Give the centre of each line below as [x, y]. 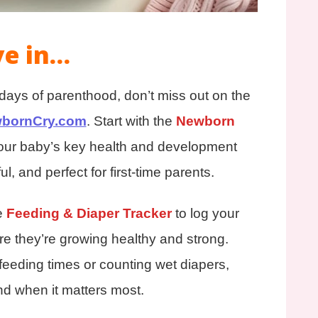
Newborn [205, 121]
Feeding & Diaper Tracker [89, 213]
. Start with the [131, 121]
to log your [205, 213]
